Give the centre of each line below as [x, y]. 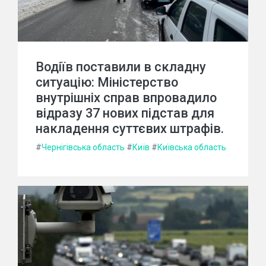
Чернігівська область [83, 147]
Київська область [192, 147]
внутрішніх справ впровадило [126, 97]
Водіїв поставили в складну [121, 66]
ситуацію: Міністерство [107, 82]
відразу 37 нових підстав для [125, 113]
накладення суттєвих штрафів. [130, 128]
